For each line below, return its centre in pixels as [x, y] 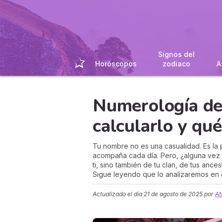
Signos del [177, 54]
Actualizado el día [118, 194]
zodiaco [177, 64]
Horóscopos [116, 64]
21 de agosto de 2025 [173, 194]
